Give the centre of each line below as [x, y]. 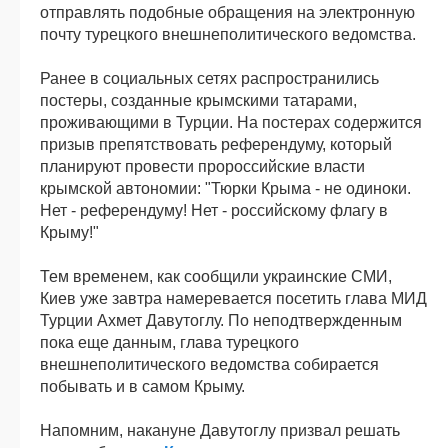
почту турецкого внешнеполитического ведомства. [228, 34]
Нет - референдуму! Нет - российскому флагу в [214, 210]
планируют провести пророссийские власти [202, 166]
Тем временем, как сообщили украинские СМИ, [216, 276]
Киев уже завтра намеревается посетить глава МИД [233, 298]
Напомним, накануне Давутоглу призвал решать [220, 430]
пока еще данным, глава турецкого [169, 342]
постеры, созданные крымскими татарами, [198, 100]
